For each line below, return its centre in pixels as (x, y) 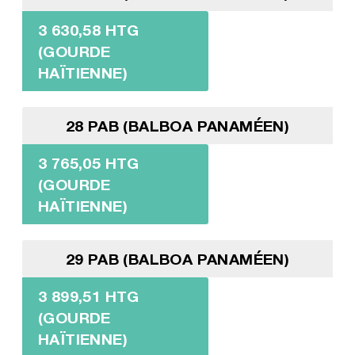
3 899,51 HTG (88, 296)
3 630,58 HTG (88, 30)
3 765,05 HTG (88, 163)
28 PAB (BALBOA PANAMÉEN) (177, 126)
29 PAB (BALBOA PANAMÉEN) (177, 259)
